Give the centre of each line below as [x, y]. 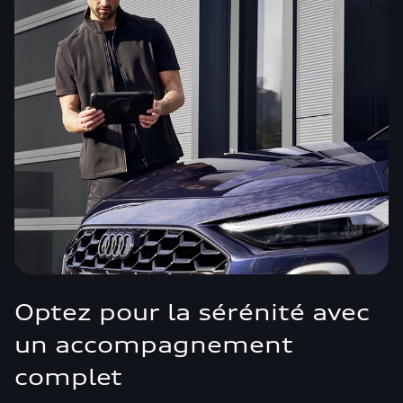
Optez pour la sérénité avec [192, 312]
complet [68, 377]
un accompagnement [154, 345]
